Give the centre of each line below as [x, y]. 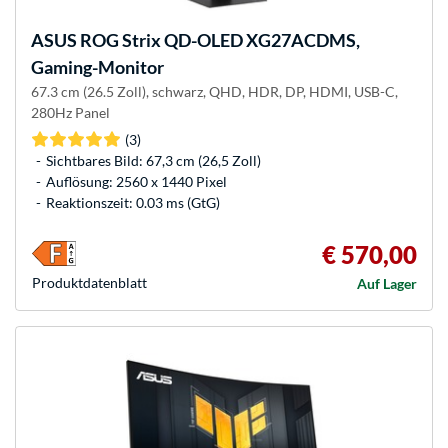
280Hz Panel [70, 112]
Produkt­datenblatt [89, 282]
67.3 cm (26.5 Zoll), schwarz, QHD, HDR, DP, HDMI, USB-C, [214, 91]
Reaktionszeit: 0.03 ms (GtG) [133, 202]
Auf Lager [387, 283]
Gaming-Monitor [97, 66]
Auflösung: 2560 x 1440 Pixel [136, 181]
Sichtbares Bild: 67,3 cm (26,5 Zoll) [153, 160]
